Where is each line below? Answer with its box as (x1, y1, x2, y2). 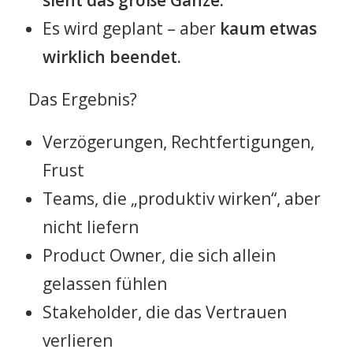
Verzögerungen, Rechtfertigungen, (43, 131, 314, 153)
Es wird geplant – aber (43, 17, 220, 39)
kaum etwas (220, 17, 317, 39)
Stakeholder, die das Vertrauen (43, 301, 287, 323)
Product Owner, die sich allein (43, 244, 276, 266)
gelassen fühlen (43, 273, 167, 295)
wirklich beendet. (43, 46, 181, 68)
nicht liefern (43, 216, 139, 238)
